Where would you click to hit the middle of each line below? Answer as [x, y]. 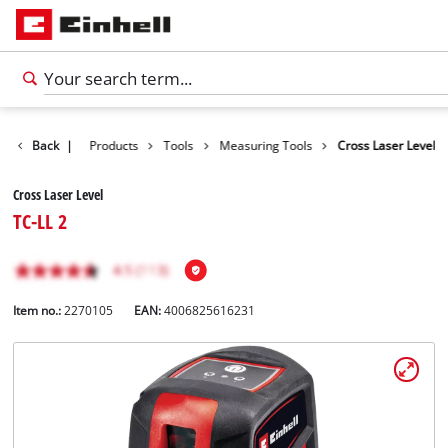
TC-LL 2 [40, 221]
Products [114, 145]
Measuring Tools [266, 145]
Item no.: [37, 311]
